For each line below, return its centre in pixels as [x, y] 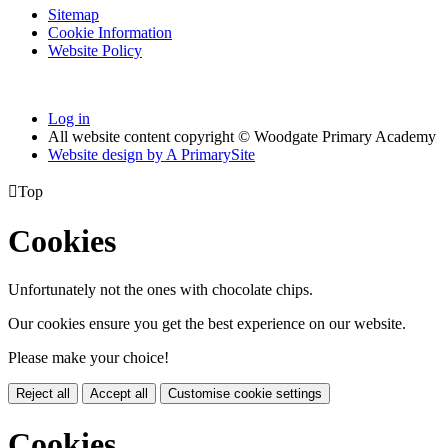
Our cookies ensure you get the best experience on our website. [207, 324]
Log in [69, 118]
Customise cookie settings [245, 394]
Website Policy [95, 50]
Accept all [119, 394]
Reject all [43, 394]
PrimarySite [216, 154]
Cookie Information [110, 32]
